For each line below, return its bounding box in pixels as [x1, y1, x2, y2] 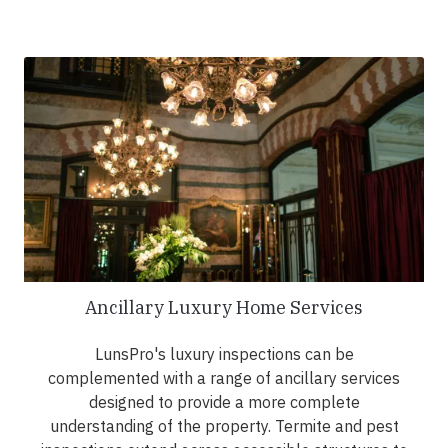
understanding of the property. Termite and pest [49, 415, 399, 436]
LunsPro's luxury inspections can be [94, 343, 354, 364]
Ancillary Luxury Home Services [85, 295, 363, 319]
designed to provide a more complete [88, 391, 360, 412]
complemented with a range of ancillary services [48, 367, 400, 388]
